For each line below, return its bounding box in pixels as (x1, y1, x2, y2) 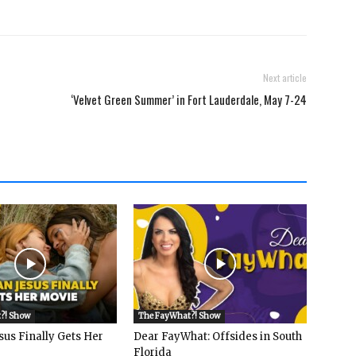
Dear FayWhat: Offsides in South (133, 330, 302, 344)
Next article (263, 71, 307, 85)
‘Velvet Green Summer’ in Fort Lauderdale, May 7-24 (71, 91, 307, 109)
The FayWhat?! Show (138, 311, 220, 322)
